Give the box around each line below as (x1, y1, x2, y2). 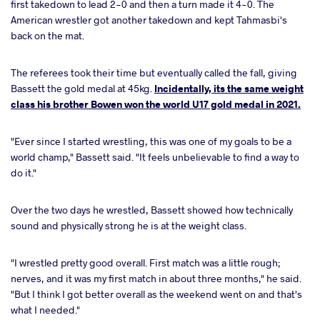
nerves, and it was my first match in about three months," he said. (11, 271, 301, 285)
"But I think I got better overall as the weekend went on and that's (11, 286, 302, 301)
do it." (11, 165, 36, 179)
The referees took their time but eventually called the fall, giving (11, 65, 297, 79)
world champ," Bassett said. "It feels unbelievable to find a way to (11, 149, 299, 164)
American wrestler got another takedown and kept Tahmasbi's (11, 12, 287, 26)
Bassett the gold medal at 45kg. (11, 81, 154, 95)
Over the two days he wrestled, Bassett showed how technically (11, 202, 293, 216)
